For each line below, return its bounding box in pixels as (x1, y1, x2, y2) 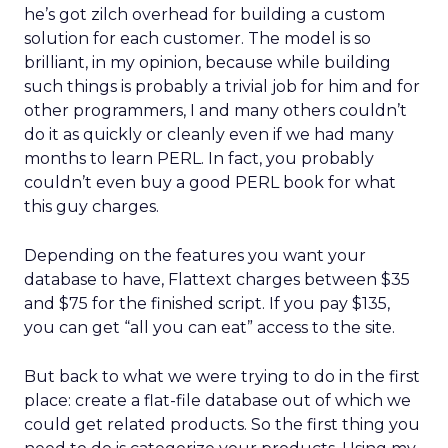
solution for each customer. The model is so (24, 29, 371, 48)
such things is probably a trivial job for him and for (24, 77, 420, 96)
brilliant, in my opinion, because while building (24, 53, 391, 72)
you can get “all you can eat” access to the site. (24, 318, 395, 337)
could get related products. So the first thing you (24, 415, 420, 434)
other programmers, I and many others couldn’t (24, 101, 407, 120)
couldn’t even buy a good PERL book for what (24, 173, 396, 192)
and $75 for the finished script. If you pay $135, (24, 294, 390, 313)
